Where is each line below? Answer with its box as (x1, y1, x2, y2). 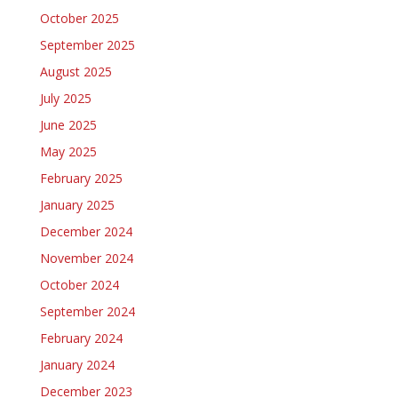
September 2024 (39, 302, 135, 320)
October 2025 (39, 9, 119, 27)
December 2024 (39, 222, 132, 240)
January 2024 (39, 355, 115, 373)
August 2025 (39, 62, 112, 80)
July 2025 (39, 89, 92, 107)
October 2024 (39, 275, 119, 293)
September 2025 (39, 36, 135, 53)
